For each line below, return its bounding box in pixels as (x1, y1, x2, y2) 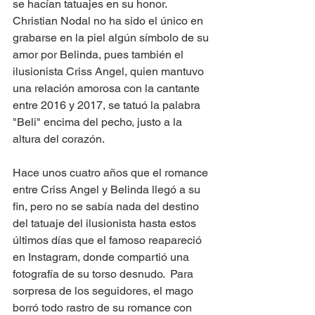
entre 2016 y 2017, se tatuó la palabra (13, 98, 203, 112)
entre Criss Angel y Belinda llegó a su (13, 183, 203, 196)
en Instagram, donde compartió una (13, 250, 192, 264)
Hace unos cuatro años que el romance (13, 166, 211, 179)
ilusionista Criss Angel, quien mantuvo (13, 65, 207, 78)
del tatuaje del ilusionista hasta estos (13, 217, 199, 230)
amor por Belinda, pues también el (13, 48, 186, 61)
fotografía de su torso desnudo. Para (13, 267, 196, 281)
